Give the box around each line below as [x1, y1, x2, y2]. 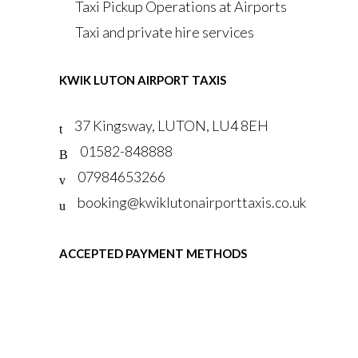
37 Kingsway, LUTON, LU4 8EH [74, 117, 268, 134]
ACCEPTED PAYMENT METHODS [59, 246, 247, 261]
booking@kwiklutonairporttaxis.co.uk [78, 193, 306, 211]
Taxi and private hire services [75, 23, 254, 41]
